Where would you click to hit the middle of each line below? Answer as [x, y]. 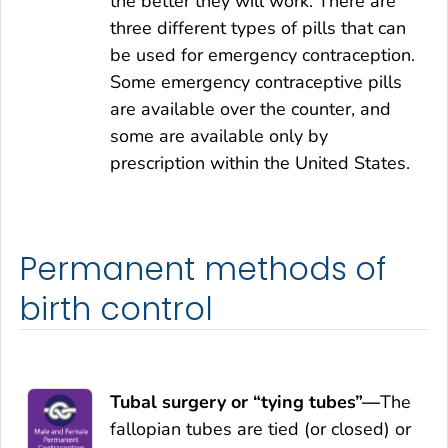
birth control [116, 309]
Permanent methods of [203, 269]
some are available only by [219, 136]
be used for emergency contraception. [262, 55]
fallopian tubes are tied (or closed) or [260, 428]
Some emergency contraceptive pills [256, 82]
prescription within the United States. [260, 163]
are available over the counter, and [250, 109]
